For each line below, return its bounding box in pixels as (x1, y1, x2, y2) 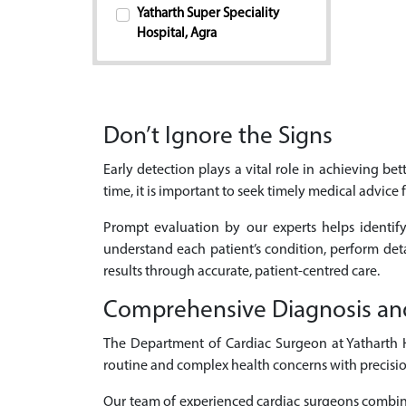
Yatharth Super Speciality (136, 7, 279, 21)
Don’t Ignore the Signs (103, 125, 333, 150)
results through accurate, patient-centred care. (103, 265, 380, 279)
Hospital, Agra (136, 27, 217, 41)
